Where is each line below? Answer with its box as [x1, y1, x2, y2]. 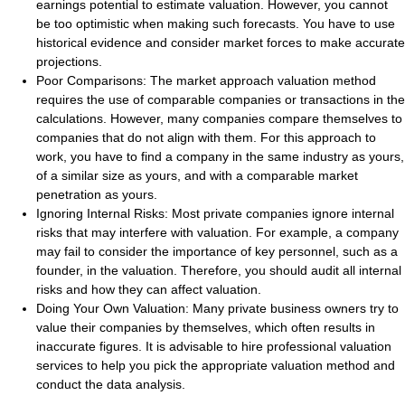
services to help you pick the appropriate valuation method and [36, 358, 395, 373]
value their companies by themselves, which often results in [36, 320, 375, 335]
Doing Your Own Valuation [36, 301, 185, 316]
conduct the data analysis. [36, 377, 185, 392]
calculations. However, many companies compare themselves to [36, 111, 402, 127]
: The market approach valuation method [143, 73, 376, 89]
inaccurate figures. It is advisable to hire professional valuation [36, 339, 391, 354]
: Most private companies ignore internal [165, 206, 394, 221]
